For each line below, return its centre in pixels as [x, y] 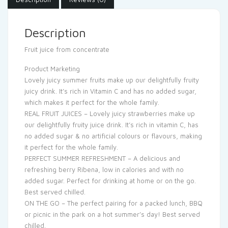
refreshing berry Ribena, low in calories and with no [104, 169]
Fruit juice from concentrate [67, 49]
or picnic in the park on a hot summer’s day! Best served [112, 214]
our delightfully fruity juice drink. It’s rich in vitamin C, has [111, 125]
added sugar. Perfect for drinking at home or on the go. [110, 181]
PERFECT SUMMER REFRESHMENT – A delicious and [102, 158]
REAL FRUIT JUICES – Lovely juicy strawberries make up [110, 113]
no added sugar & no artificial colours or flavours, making [113, 136]
